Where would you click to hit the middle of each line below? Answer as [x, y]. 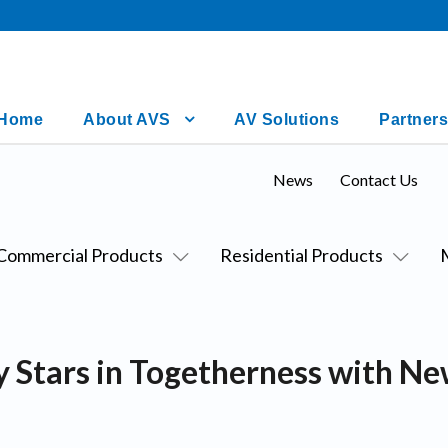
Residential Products [301, 255]
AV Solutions [286, 119]
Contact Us [378, 179]
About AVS [127, 119]
